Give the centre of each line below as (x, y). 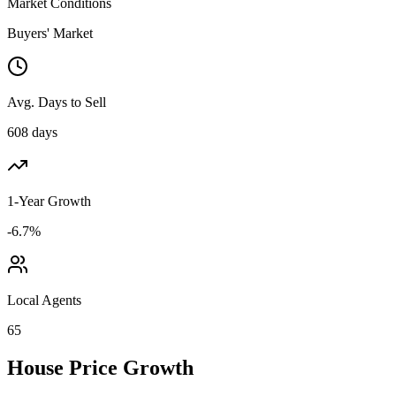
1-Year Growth (49, 201)
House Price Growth (100, 367)
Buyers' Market (50, 33)
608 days (32, 132)
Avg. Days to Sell (57, 102)
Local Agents (44, 300)
